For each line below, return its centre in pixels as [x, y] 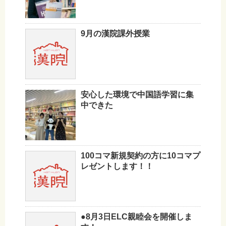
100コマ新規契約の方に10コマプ [140, 156]
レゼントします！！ [117, 166]
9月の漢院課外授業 [115, 34]
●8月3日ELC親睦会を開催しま [136, 217]
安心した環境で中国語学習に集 [137, 95]
